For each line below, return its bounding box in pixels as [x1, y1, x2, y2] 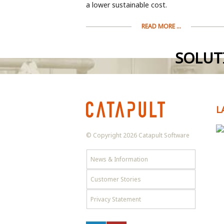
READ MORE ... [141, 22, 181, 31]
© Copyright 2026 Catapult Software [86, 131, 189, 140]
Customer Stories [90, 175, 141, 184]
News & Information [90, 155, 148, 164]
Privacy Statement [90, 195, 141, 204]
